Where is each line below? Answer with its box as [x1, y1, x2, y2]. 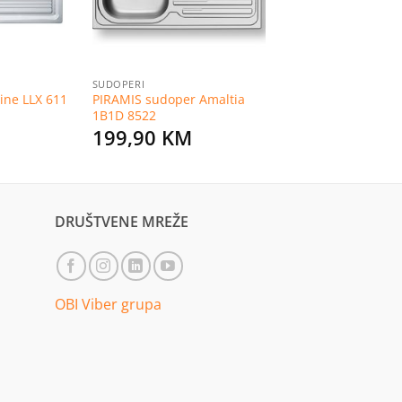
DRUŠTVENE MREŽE [55, 211, 188, 232]
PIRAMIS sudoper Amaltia [92, 91, 245, 109]
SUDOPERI [92, 76, 145, 91]
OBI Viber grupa [55, 293, 162, 314]
